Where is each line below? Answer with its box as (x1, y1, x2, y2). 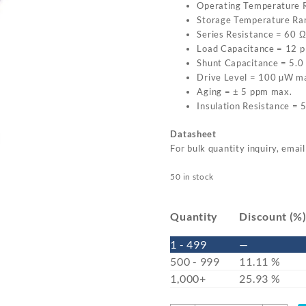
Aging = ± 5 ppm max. (197, 86, 292, 98)
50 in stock (170, 171, 214, 182)
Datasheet (170, 128, 217, 139)
